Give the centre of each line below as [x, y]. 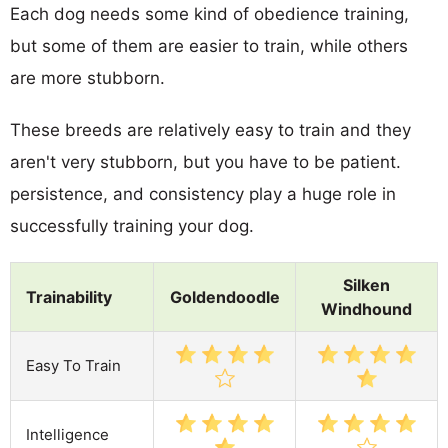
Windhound [366, 308]
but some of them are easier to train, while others [209, 45]
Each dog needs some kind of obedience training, [209, 13]
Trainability [69, 296]
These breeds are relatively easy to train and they [210, 129]
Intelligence [67, 434]
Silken [366, 284]
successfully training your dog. [132, 225]
